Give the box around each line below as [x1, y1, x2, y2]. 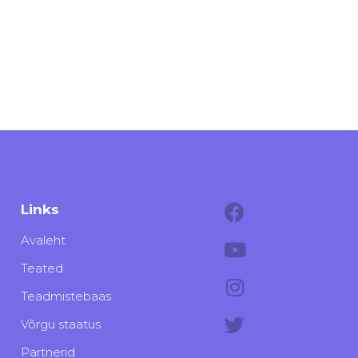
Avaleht [20, 233, 66, 249]
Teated [20, 261, 63, 276]
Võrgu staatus [20, 316, 101, 332]
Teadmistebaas [20, 288, 111, 304]
